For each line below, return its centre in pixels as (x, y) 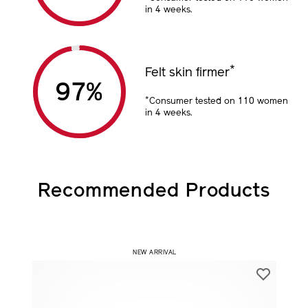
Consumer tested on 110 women (218, 102)
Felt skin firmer (187, 73)
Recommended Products (154, 192)
